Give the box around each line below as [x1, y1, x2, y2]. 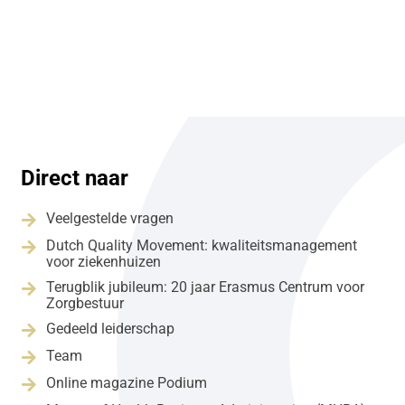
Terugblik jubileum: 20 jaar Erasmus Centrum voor [45, 278, 364, 296]
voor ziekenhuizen [45, 252, 161, 270]
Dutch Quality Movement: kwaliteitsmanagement [45, 236, 357, 254]
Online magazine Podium [45, 373, 207, 391]
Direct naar [20, 165, 128, 192]
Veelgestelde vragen [45, 209, 174, 227]
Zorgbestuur [45, 294, 124, 312]
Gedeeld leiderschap [45, 319, 174, 337]
